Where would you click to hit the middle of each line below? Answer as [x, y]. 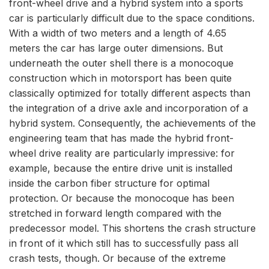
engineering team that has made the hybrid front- [121, 138]
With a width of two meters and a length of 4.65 [118, 33]
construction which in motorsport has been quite [120, 78]
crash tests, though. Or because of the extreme [117, 258]
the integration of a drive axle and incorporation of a [128, 108]
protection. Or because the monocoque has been [122, 198]
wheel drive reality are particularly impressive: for [122, 153]
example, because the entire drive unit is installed [121, 168]
